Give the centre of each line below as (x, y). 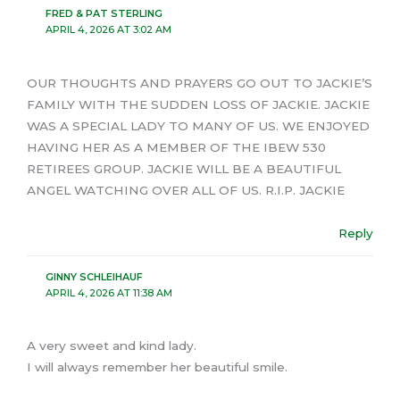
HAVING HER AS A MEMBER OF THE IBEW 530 (176, 147)
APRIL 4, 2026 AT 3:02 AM (108, 30)
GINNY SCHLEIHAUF (94, 276)
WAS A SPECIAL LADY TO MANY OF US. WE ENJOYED (198, 125)
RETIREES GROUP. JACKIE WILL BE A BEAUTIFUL (184, 168)
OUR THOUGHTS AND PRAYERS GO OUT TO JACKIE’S (200, 83)
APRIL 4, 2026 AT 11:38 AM (108, 292)
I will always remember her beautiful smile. (157, 367)
